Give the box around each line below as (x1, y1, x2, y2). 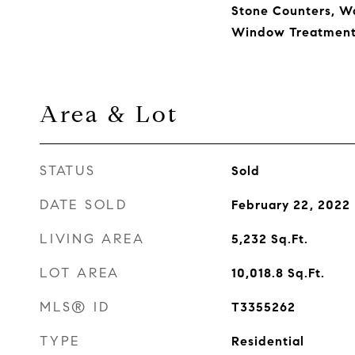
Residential (231, 334, 304, 349)
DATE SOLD (40, 197, 128, 213)
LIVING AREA (40, 231, 145, 247)
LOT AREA (40, 265, 120, 281)
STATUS (40, 162, 96, 179)
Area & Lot (40, 100, 178, 128)
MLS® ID (40, 299, 110, 315)
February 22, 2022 (231, 197, 350, 212)
